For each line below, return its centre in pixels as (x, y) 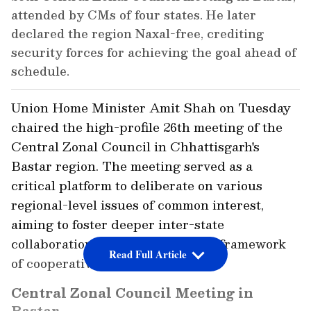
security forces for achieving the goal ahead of (154, 52)
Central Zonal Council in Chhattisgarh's (135, 146)
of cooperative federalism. (91, 263)
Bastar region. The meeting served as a (132, 166)
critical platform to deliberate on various (137, 185)
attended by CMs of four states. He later (134, 15)
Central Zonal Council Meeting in (132, 293)
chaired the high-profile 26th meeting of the (147, 127)
